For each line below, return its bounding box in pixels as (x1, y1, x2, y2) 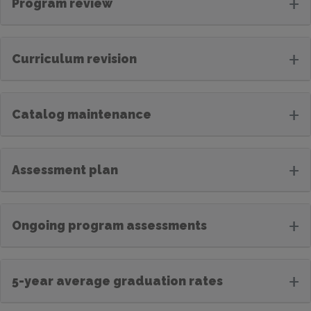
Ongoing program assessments (12, 217, 207, 233)
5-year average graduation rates (12, 273, 223, 288)
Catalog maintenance (12, 106, 151, 121)
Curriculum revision (12, 51, 137, 66)
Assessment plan (12, 162, 118, 177)
